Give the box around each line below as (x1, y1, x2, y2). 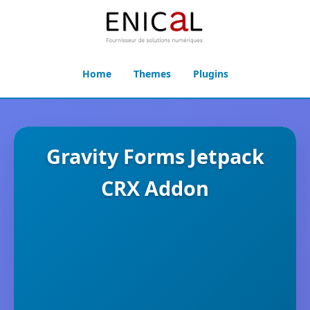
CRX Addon (101, 174, 209, 201)
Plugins (192, 67, 228, 80)
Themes (133, 67, 171, 80)
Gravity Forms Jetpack (46, 143, 264, 170)
